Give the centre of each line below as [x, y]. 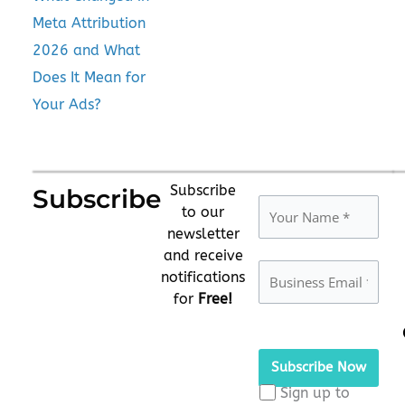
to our [203, 212]
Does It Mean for [89, 77]
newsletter [203, 233]
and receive [203, 255]
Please [282, 337]
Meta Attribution [89, 23]
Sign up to [316, 392]
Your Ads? [67, 104]
